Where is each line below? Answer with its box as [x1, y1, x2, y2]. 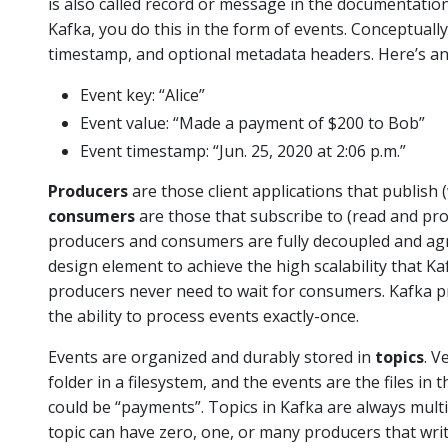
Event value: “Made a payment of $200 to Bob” [80, 112, 425, 134]
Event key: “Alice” [80, 84, 205, 106]
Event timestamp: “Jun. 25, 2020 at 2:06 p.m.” [80, 140, 406, 162]
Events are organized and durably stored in [48, 346, 375, 368]
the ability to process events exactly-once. [48, 305, 359, 327]
